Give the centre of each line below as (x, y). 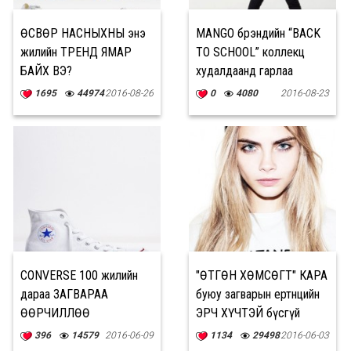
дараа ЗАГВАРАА (64, 294)
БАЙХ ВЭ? (46, 71)
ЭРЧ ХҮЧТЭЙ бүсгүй (248, 313)
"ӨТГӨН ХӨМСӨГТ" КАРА (262, 275)
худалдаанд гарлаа (244, 71)
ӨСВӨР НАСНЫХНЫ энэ (83, 33)
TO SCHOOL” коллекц (250, 52)
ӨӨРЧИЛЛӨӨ (55, 313)
